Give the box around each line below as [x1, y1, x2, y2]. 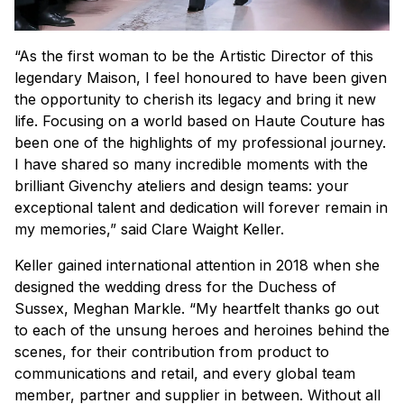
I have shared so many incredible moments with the [14, 155, 368, 174]
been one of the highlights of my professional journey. [14, 133, 386, 152]
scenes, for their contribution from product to [14, 343, 329, 362]
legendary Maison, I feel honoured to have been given [14, 69, 387, 87]
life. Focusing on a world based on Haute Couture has [14, 112, 385, 131]
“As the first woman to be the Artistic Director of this [14, 47, 373, 66]
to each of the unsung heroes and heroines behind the [14, 321, 390, 340]
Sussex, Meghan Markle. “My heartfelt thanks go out [14, 299, 379, 318]
